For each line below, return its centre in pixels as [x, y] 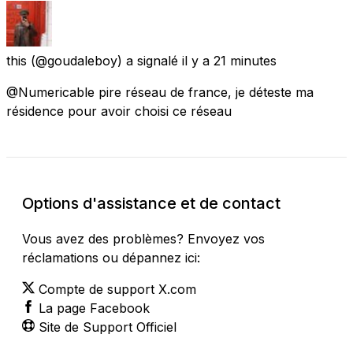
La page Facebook [94, 308]
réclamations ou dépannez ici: [111, 257]
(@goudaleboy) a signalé [104, 60]
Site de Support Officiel [108, 327]
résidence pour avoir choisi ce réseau [119, 111]
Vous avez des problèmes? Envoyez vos [143, 238]
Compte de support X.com [117, 289]
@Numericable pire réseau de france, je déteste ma [160, 92]
